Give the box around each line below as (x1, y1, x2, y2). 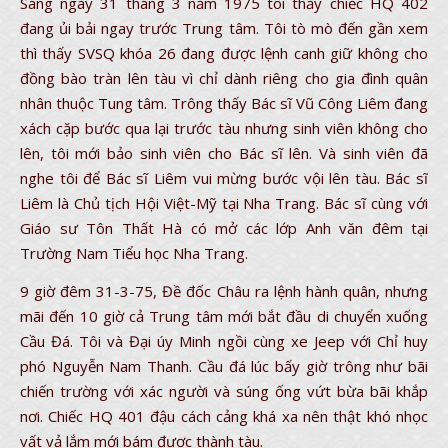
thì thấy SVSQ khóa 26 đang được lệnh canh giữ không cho (20, 43, 428, 63)
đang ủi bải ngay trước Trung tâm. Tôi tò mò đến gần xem (20, 18, 428, 38)
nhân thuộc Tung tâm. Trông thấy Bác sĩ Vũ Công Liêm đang (20, 93, 428, 113)
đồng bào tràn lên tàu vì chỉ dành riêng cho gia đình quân (20, 68, 428, 88)
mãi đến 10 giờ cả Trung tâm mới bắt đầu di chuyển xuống (20, 306, 428, 326)
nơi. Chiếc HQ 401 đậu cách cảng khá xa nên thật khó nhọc (20, 406, 428, 426)
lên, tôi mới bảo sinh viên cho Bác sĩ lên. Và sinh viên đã (20, 143, 428, 163)
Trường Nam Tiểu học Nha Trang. (20, 243, 248, 263)
